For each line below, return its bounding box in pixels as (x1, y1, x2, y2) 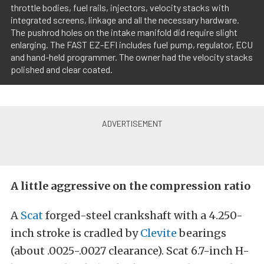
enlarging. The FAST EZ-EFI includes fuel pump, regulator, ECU (11, 39, 253, 51)
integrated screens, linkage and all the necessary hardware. (11, 14, 239, 26)
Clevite (140, 226, 177, 240)
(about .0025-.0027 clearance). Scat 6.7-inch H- (11, 244, 249, 258)
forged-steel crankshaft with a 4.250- (43, 209, 243, 223)
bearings (177, 226, 226, 240)
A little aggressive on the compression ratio (11, 179, 250, 193)
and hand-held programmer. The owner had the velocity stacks (11, 51, 253, 63)
